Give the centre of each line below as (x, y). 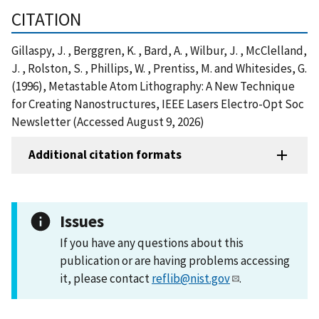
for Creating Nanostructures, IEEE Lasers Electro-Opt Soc (158, 104)
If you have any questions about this (152, 242)
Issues (82, 221)
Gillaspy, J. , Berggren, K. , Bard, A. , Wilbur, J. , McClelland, (159, 50)
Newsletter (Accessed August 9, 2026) (108, 121)
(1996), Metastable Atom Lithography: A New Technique (153, 86)
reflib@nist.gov (191, 278)
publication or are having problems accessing (175, 260)
